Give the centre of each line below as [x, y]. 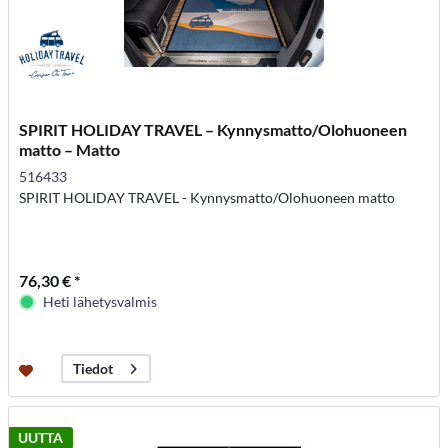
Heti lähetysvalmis [100, 301]
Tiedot [93, 369]
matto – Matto [70, 149]
